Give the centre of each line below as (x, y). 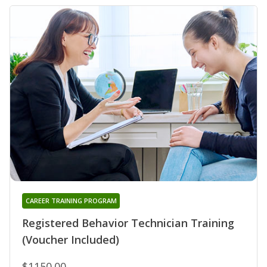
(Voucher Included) (71, 239)
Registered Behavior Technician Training (128, 223)
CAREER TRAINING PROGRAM (71, 200)
